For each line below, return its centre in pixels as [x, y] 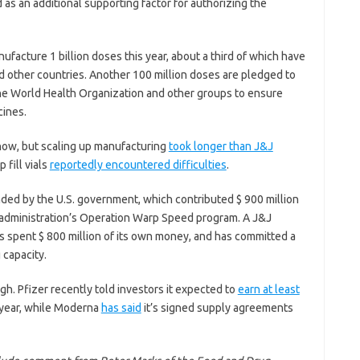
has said [121, 308]
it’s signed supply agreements [217, 308]
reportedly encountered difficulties [138, 165]
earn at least [268, 290]
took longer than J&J [221, 147]
